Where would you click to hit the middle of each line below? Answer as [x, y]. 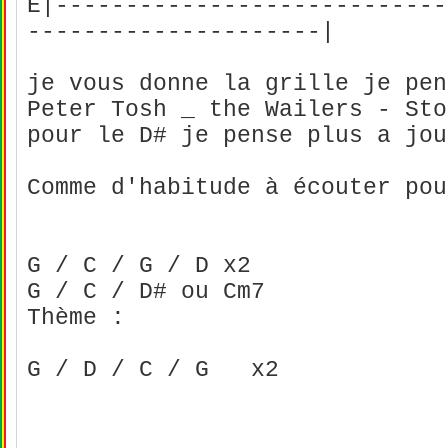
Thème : [76, 318]
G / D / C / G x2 [160, 370]
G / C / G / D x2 [139, 266]
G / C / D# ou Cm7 [146, 292]
